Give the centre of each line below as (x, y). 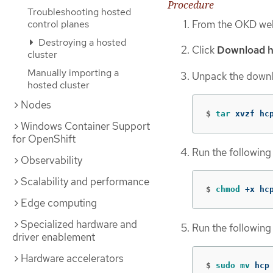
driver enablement (54, 237)
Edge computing (59, 203)
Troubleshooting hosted (79, 12)
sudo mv (235, 265)
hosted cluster (58, 85)
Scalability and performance (85, 182)
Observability (51, 160)
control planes (58, 24)
